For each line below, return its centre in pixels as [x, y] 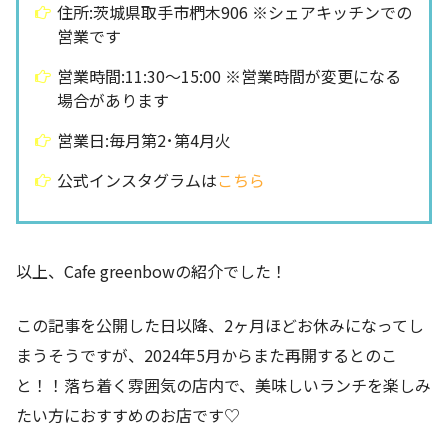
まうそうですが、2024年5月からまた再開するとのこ [206, 354]
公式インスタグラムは [137, 179]
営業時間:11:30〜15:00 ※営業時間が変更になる [229, 75]
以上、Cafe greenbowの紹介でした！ [151, 270]
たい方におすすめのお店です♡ [128, 414]
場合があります [113, 99]
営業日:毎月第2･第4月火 [144, 139]
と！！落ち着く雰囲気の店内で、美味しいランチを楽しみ [223, 384]
